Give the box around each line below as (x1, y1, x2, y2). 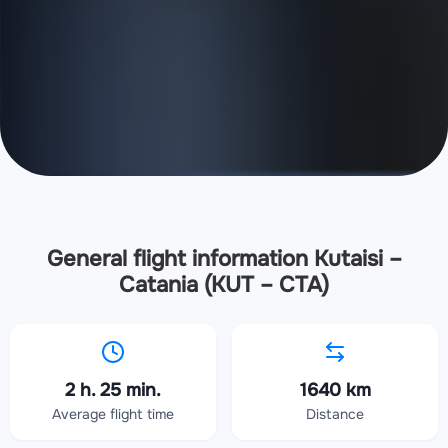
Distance (306, 405, 364, 424)
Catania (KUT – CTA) (119, 271, 329, 300)
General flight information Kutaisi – (46, 245, 402, 274)
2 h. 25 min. (65, 379, 161, 402)
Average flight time (52, 405, 174, 424)
